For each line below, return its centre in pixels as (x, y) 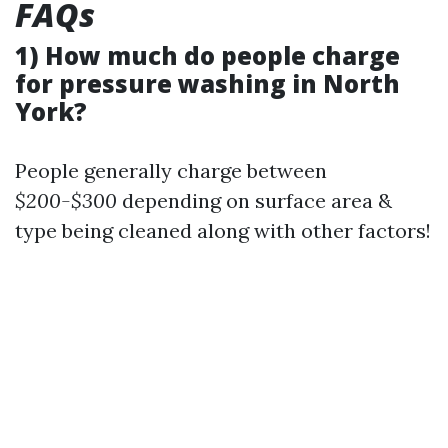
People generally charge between (171, 170)
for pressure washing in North (207, 83)
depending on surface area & (254, 200)
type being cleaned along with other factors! (223, 230)
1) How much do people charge (207, 55)
